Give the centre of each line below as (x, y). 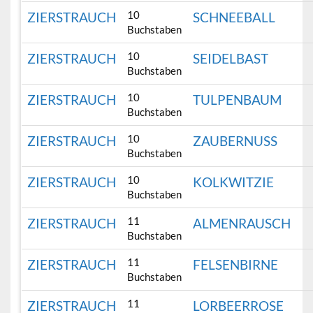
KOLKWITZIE (234, 182)
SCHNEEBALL (234, 17)
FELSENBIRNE (236, 265)
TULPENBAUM (238, 100)
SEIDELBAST (231, 59)
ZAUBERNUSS (235, 141)
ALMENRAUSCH (242, 224)
